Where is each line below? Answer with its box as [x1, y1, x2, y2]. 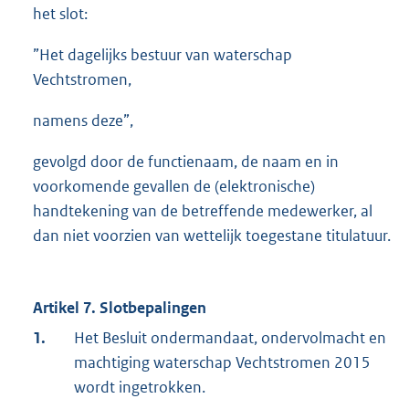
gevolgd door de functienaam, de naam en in [33, 152, 339, 173]
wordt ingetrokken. [74, 377, 205, 398]
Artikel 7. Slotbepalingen [33, 298, 206, 319]
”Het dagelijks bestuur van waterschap [33, 45, 292, 66]
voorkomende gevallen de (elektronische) [33, 176, 315, 197]
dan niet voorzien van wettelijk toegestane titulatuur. [33, 225, 391, 246]
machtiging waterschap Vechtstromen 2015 [74, 352, 371, 373]
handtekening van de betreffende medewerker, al [33, 201, 372, 222]
